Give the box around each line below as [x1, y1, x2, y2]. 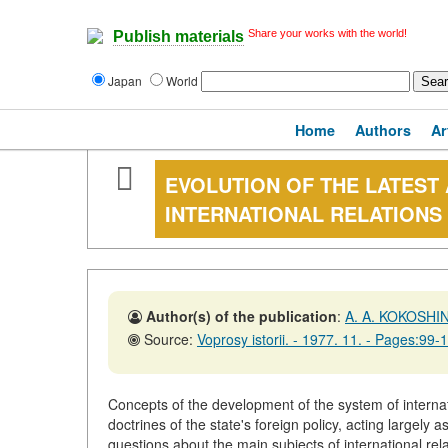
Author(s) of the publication [146, 306, 337, 326]
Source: [140, 329, 197, 349]
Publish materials [113, 28, 244, 46]
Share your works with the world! [248, 27, 407, 39]
